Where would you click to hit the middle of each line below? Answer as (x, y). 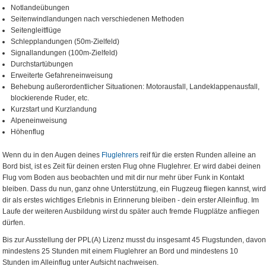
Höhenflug (28, 132)
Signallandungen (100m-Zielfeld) (64, 53)
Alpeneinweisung (39, 121)
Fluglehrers (120, 155)
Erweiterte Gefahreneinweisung (62, 75)
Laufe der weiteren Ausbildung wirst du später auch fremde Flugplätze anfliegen (131, 211)
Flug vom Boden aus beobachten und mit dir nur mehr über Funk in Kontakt (123, 178)
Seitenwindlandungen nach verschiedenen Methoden (97, 19)
